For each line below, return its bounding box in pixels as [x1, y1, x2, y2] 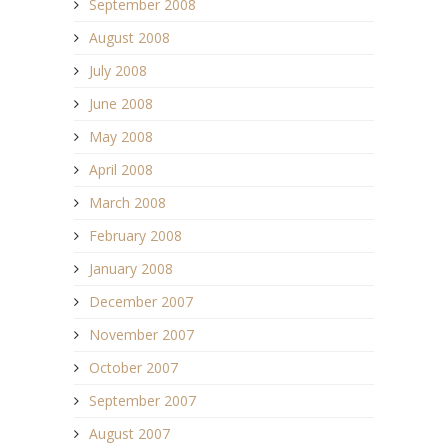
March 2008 [89, 192, 166, 212]
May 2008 [89, 126, 153, 146]
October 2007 [89, 357, 178, 377]
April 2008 [89, 159, 153, 179]
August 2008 [89, 27, 170, 47]
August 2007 [89, 423, 170, 443]
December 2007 [89, 291, 193, 311]
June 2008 [89, 93, 153, 113]
